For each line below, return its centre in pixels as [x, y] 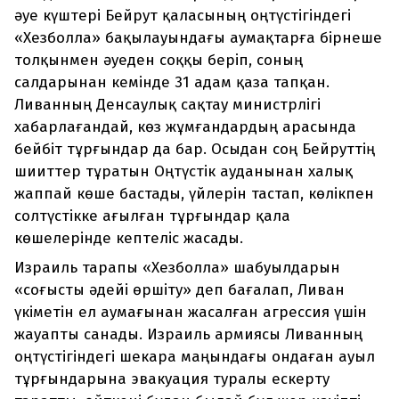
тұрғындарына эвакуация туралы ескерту [172, 379]
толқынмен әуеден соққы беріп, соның [159, 61]
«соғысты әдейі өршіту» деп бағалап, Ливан [179, 290]
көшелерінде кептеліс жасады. [129, 239]
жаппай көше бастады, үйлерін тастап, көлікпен [194, 194]
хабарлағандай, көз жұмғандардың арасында [185, 127]
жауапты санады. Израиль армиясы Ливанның [188, 335]
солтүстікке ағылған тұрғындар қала [152, 216]
